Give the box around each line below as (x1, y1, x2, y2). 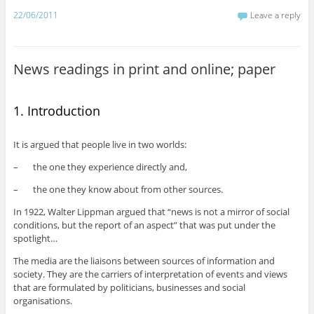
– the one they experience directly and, (13, 160, 187, 173)
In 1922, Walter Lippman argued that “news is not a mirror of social (13, 205, 289, 218)
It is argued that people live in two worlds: (13, 137, 186, 151)
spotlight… (13, 231, 57, 245)
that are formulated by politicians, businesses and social (13, 280, 245, 294)
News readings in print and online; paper (13, 60, 275, 79)
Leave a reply (250, 9, 301, 22)
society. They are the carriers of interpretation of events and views (13, 267, 287, 280)
